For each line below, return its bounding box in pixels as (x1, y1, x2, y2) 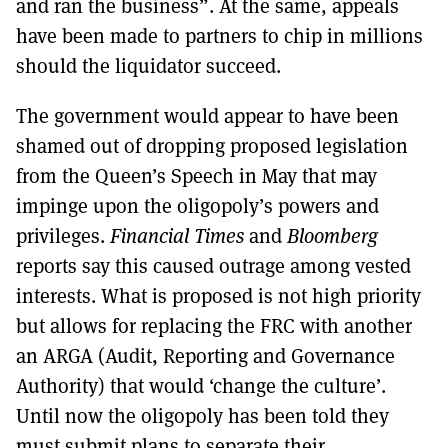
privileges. (16, 221, 110, 249)
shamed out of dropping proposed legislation (16, 131, 408, 159)
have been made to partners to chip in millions (16, 21, 423, 49)
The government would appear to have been (16, 101, 399, 129)
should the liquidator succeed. (16, 51, 281, 79)
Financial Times (110, 221, 244, 249)
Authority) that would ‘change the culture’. (16, 371, 386, 399)
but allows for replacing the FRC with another (16, 311, 412, 339)
